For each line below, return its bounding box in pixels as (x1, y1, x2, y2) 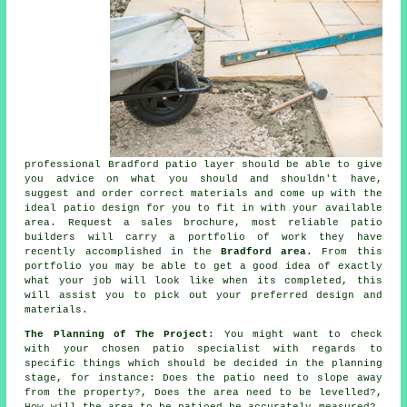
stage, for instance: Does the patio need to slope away (25, 372, 382, 384)
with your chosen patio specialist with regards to (25, 343, 382, 355)
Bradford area (221, 246, 307, 258)
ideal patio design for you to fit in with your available (25, 203, 382, 214)
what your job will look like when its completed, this (25, 275, 382, 287)
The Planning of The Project (25, 329, 209, 341)
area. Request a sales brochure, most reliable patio (25, 217, 382, 229)
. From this (306, 246, 382, 258)
